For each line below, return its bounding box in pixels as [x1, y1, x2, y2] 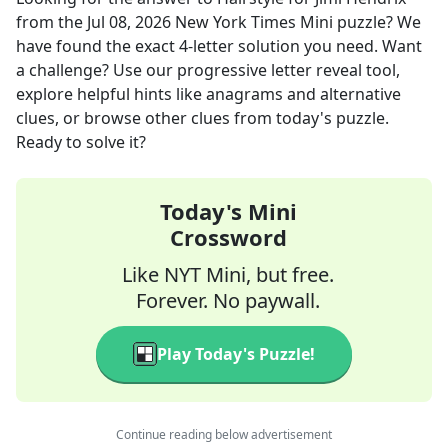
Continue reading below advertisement [116, 426, 332, 443]
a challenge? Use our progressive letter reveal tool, [16, 59, 400, 81]
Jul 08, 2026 [87, 11, 171, 33]
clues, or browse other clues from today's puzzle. [16, 107, 389, 129]
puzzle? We [333, 11, 421, 33]
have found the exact [16, 35, 179, 57]
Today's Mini [159, 196, 297, 226]
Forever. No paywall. [136, 287, 320, 314]
